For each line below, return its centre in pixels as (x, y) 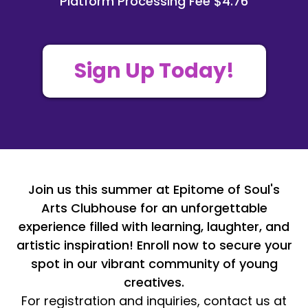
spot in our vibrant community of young (154, 264)
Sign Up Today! (154, 71)
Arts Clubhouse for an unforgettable (154, 208)
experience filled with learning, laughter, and (154, 227)
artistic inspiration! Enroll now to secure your (154, 245)
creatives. (154, 283)
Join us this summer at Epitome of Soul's (154, 190)
